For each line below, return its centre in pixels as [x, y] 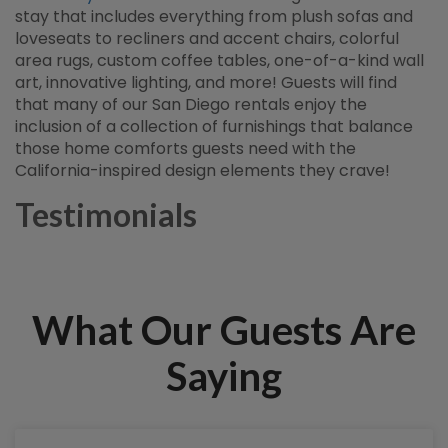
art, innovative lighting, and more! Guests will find [206, 82]
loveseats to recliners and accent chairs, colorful [207, 38]
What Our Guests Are [224, 330]
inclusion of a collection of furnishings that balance [214, 126]
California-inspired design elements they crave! [202, 170]
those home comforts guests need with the [185, 148]
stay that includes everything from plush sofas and [214, 16]
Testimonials [106, 214]
